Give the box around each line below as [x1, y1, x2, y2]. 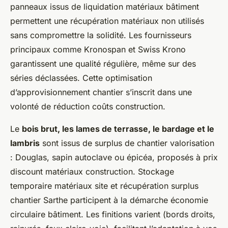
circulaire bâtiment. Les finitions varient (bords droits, [10, 209, 215, 219]
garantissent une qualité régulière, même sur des [10, 58, 196, 69]
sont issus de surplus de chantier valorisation [40, 137, 214, 148]
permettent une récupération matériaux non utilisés [10, 15, 204, 26]
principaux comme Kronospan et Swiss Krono [10, 44, 186, 54]
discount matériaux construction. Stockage [10, 166, 174, 177]
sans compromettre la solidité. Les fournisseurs [10, 30, 191, 40]
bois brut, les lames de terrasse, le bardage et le [22, 123, 214, 134]
